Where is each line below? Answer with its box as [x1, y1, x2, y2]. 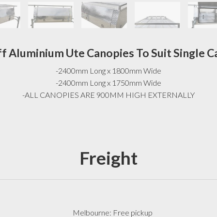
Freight [79, 147, 138, 169]
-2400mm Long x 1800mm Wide [55, 65, 161, 75]
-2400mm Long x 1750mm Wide [55, 77, 161, 87]
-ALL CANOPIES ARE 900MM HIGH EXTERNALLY [22, 90, 195, 99]
